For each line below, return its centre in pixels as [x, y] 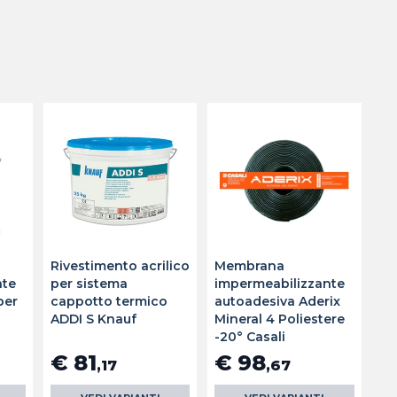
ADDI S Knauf [93, 319]
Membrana [250, 265]
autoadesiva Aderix [278, 301]
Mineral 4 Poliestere [280, 319]
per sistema [89, 283]
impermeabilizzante [280, 283]
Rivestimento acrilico [120, 265]
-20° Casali [250, 336]
